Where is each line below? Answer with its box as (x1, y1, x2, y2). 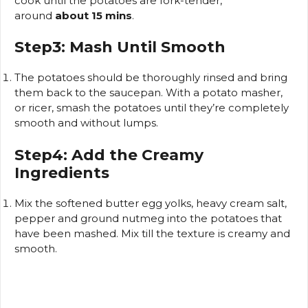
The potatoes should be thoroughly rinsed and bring (14, 71, 287, 85)
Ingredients (14, 163, 109, 182)
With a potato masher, (166, 86, 283, 100)
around (14, 8, 55, 22)
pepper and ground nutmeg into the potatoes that (14, 211, 282, 225)
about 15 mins (55, 8, 132, 22)
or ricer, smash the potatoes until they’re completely (14, 101, 289, 115)
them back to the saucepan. (14, 86, 163, 100)
